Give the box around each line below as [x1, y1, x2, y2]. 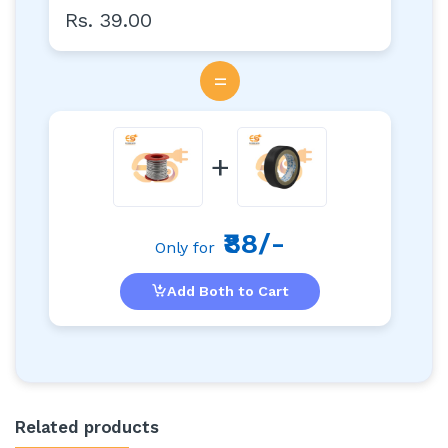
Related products [15, 416, 159, 437]
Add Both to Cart [167, 282, 289, 299]
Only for [154, 237, 215, 257]
